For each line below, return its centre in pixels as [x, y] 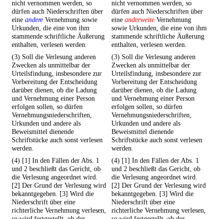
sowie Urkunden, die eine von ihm [159, 28]
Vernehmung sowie [70, 20]
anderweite [140, 20]
